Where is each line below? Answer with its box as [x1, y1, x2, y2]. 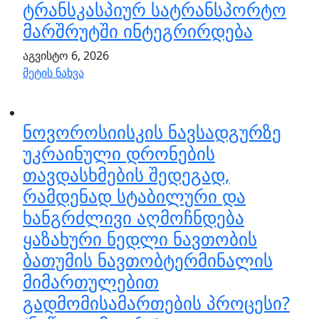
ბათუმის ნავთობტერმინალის [23, 248, 273, 272]
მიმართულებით [23, 269, 159, 293]
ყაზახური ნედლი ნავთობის [23, 226, 257, 251]
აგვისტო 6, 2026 [23, 48, 109, 63]
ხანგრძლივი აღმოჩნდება [23, 205, 244, 229]
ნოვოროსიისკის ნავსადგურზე [23, 120, 281, 144]
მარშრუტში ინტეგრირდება [23, 19, 253, 43]
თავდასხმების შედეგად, [23, 162, 230, 187]
